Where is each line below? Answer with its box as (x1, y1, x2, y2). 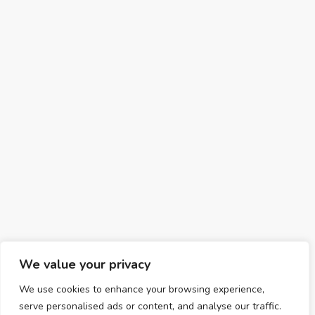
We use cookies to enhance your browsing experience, (19, 283, 264, 296)
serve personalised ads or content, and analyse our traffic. (19, 300, 281, 313)
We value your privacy (19, 256, 150, 273)
